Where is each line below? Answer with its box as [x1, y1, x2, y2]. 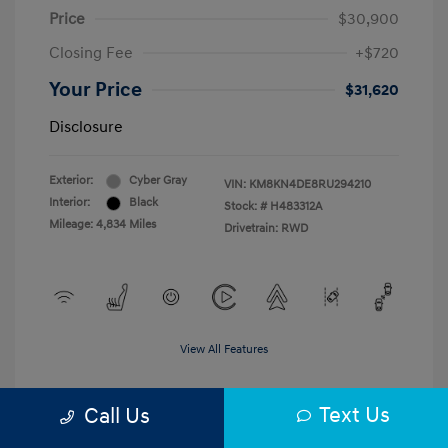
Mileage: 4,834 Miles [49, 217, 156, 233]
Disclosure [49, 117, 123, 138]
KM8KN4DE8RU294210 [249, 177, 371, 193]
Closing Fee [49, 43, 133, 64]
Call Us [83, 402, 150, 430]
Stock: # [224, 199, 267, 215]
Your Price [49, 78, 142, 103]
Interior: [49, 195, 90, 211]
